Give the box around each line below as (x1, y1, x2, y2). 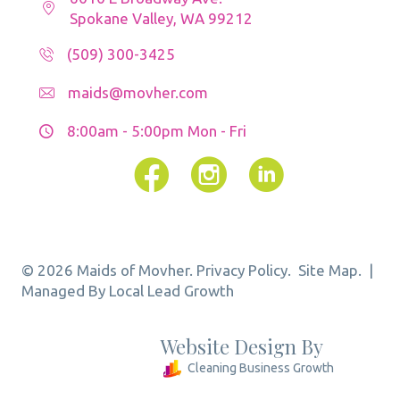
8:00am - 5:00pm (67, 122, 184, 140)
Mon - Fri (187, 122, 246, 140)
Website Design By (161, 333, 323, 361)
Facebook (133, 158, 199, 176)
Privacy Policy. (196, 262, 291, 279)
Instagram (190, 158, 259, 176)
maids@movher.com (68, 84, 208, 102)
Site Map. (298, 262, 365, 279)
